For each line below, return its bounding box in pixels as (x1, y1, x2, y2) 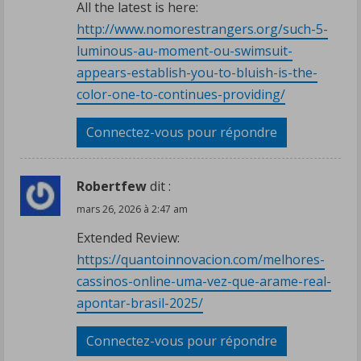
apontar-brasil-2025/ (77, 293, 203, 312)
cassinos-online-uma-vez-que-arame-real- (77, 272, 331, 290)
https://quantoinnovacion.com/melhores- (77, 250, 325, 268)
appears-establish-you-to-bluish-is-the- (77, 63, 317, 81)
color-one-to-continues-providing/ (77, 85, 285, 103)
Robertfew (77, 176, 147, 195)
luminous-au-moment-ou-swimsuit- (77, 41, 293, 60)
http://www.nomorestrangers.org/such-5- (77, 19, 328, 38)
